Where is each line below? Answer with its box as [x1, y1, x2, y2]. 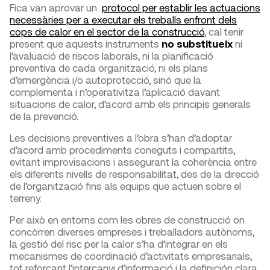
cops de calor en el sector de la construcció [10, 25, 204, 37]
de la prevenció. [10, 109, 78, 122]
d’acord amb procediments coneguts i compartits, [10, 143, 235, 155]
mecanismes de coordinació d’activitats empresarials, [10, 249, 252, 262]
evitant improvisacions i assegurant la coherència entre [10, 155, 257, 168]
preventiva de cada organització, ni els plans [10, 61, 208, 74]
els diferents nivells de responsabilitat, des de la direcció [10, 167, 259, 180]
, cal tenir [204, 25, 243, 37]
